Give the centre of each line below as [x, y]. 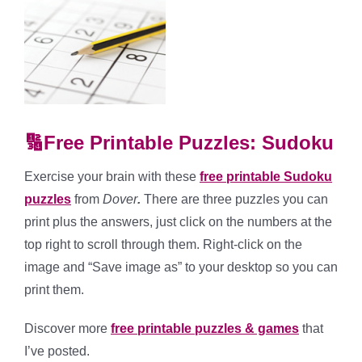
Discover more [67, 328]
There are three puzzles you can [234, 199]
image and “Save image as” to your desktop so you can [181, 267]
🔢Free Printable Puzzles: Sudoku [179, 142]
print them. [54, 289]
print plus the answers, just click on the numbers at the [178, 221]
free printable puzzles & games [205, 328]
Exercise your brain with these [112, 176]
